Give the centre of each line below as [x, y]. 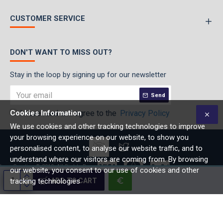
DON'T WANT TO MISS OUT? [61, 52]
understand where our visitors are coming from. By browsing [109, 159]
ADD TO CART [74, 180]
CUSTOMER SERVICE [48, 18]
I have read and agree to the [69, 113]
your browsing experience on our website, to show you [99, 137]
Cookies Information [46, 113]
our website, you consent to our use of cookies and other [105, 170]
